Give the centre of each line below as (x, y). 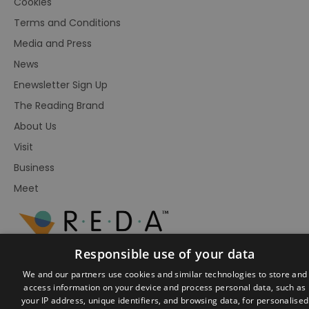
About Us (35, 126)
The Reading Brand (59, 106)
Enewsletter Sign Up (61, 85)
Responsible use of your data (165, 254)
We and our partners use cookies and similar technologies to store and (165, 274)
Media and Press (53, 43)
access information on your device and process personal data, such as (165, 287)
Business (34, 168)
